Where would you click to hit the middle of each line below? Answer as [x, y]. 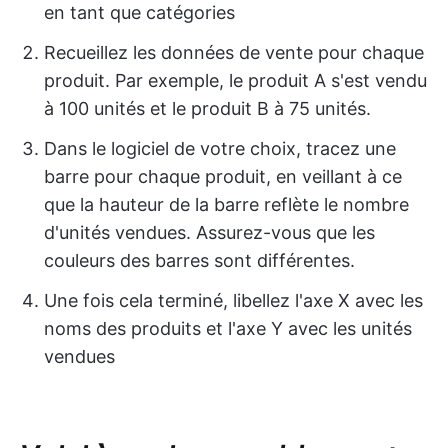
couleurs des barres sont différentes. [199, 261]
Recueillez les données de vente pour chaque [234, 53]
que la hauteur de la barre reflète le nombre [226, 205]
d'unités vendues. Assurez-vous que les [209, 233]
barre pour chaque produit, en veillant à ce [223, 177]
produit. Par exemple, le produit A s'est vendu [235, 81]
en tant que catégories [139, 13]
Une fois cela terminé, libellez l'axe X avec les [233, 301]
